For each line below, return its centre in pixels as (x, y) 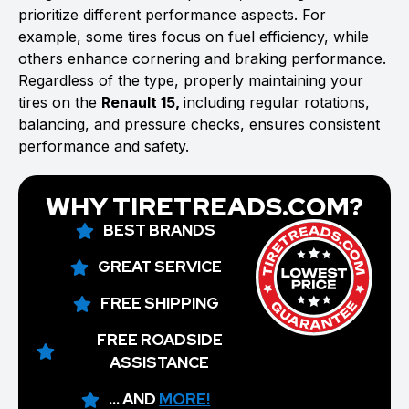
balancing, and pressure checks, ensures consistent (199, 124)
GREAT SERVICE (159, 267)
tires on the (60, 102)
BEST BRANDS (160, 230)
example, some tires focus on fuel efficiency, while (194, 37)
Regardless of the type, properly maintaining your (191, 80)
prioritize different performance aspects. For (172, 15)
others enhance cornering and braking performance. (202, 58)
